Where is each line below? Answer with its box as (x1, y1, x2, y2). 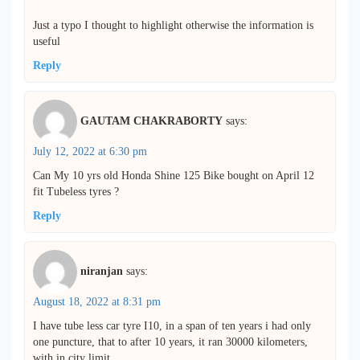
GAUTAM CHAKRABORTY (80, 115, 223, 128)
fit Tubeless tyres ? (33, 186, 119, 198)
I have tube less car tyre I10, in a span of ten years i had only (33, 320, 311, 333)
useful (33, 35, 60, 48)
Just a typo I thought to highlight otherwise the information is (33, 19, 313, 32)
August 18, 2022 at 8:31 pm (33, 296, 161, 309)
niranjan (80, 265, 123, 278)
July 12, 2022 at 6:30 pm (33, 145, 147, 158)
